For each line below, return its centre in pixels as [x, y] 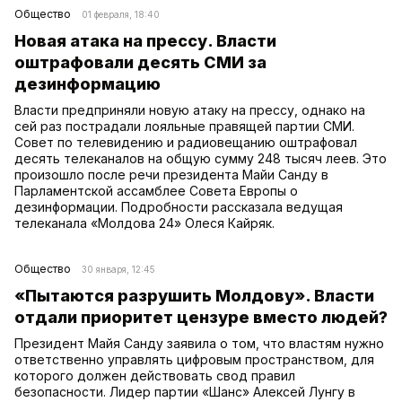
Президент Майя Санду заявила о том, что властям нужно [199, 343]
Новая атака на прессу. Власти [145, 40]
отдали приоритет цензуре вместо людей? [201, 317]
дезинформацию [87, 83]
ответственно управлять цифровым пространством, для [194, 359]
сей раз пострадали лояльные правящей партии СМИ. [184, 126]
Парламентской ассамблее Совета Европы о [156, 190]
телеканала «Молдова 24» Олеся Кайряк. [144, 223]
